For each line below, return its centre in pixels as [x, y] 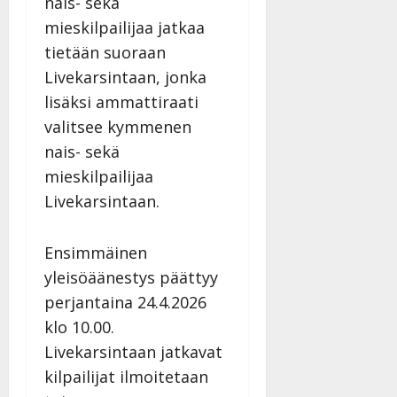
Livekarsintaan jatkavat [133, 351]
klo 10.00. [79, 327]
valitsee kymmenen [118, 126]
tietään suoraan [105, 52]
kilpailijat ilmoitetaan [126, 376]
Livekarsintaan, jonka [125, 77]
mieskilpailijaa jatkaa [125, 27]
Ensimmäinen [96, 252]
